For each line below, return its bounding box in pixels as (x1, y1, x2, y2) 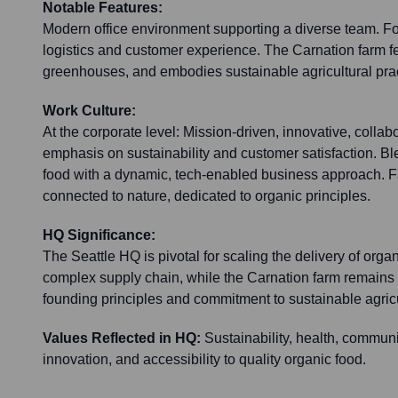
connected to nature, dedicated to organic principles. (43, 188, 370, 204)
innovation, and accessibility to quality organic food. (43, 352, 366, 368)
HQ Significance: (43, 227, 155, 243)
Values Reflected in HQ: (43, 330, 201, 346)
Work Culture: (43, 103, 136, 119)
